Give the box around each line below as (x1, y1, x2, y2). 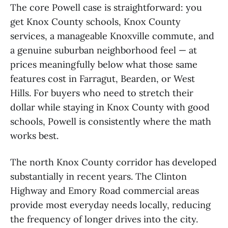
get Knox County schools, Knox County (10, 16, 181, 27)
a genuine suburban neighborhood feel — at (10, 44, 197, 56)
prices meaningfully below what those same (10, 59, 197, 70)
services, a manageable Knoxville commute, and (10, 30, 214, 42)
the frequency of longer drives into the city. (10, 213, 198, 225)
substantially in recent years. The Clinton (10, 170, 187, 182)
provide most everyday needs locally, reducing (10, 199, 211, 211)
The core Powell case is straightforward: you (10, 2, 202, 13)
